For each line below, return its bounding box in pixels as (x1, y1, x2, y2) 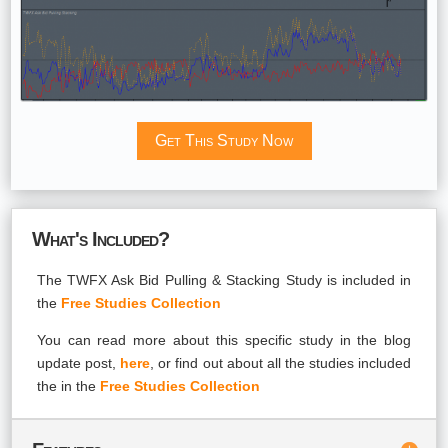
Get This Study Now (155, 132, 293, 150)
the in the (36, 378, 100, 395)
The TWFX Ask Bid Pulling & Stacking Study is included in (36, 272, 412, 289)
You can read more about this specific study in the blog (36, 332, 412, 349)
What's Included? (32, 228, 170, 251)
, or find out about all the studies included (150, 355, 412, 372)
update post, (36, 355, 121, 372)
